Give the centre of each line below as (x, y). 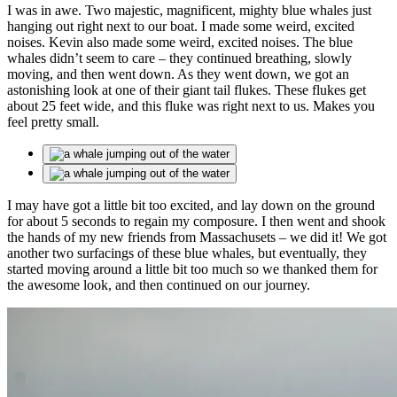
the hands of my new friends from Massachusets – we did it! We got (197, 237)
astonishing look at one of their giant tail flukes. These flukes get (187, 90)
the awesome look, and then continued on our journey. (159, 285)
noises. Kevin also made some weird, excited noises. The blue (180, 43)
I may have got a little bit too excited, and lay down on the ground (191, 206)
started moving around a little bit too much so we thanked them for (192, 269)
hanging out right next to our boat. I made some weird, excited (181, 27)
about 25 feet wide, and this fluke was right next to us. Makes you (191, 106)
